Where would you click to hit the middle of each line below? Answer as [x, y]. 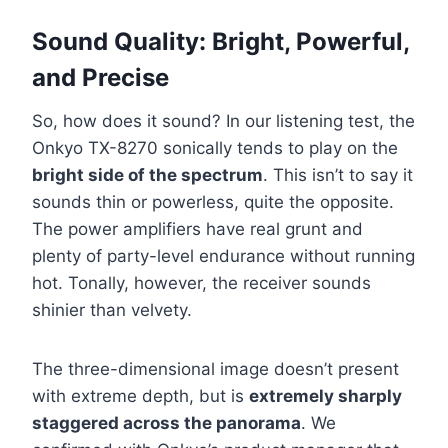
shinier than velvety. [112, 309]
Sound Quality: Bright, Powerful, [220, 41]
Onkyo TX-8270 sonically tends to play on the [215, 147]
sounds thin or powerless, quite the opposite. [213, 201]
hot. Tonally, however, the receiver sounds [201, 282]
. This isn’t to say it [338, 174]
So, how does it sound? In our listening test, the [223, 120]
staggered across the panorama [166, 422]
